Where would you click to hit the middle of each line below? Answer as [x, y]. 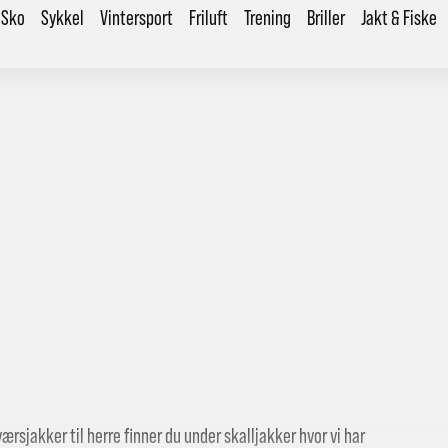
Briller [325, 18]
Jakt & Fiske [398, 18]
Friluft [208, 18]
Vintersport [136, 18]
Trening [267, 18]
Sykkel [62, 18]
